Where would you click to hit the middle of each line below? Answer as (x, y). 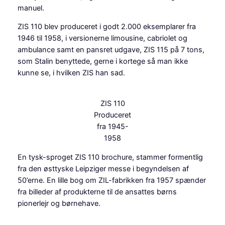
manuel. (31, 8)
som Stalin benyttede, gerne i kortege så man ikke (102, 62)
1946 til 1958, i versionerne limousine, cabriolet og (102, 38)
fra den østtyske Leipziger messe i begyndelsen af (103, 168)
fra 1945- (113, 126)
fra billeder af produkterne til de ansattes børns (97, 192)
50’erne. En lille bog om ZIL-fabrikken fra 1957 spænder (111, 180)
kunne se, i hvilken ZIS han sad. (71, 73)
